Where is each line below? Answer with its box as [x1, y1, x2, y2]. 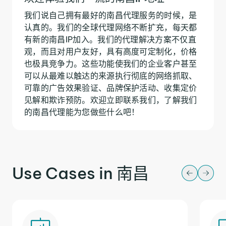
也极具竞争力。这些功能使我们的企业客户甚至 [24, 58, 197, 69]
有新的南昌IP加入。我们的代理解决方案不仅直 [24, 34, 197, 44]
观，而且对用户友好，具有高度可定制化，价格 [24, 46, 197, 56]
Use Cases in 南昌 [12, 162, 149, 183]
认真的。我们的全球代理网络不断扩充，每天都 [24, 22, 197, 32]
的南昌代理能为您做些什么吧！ [24, 106, 140, 117]
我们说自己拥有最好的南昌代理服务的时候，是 [24, 10, 197, 20]
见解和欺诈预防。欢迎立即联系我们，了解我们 [24, 94, 197, 105]
